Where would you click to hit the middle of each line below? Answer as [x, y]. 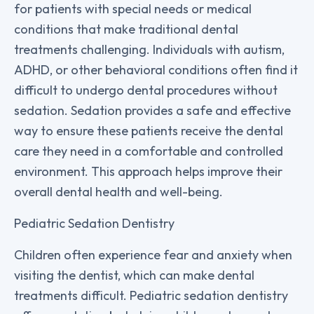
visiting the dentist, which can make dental [134, 275]
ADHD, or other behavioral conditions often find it [156, 69]
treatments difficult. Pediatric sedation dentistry [151, 295]
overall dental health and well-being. [118, 191]
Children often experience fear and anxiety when [153, 254]
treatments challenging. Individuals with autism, [149, 49]
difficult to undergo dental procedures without [146, 90]
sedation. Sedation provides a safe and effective [152, 110]
